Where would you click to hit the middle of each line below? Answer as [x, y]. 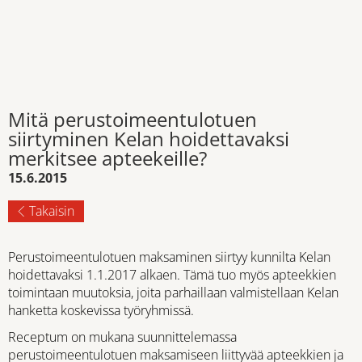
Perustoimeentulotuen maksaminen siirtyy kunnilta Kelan [169, 257]
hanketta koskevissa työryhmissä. [101, 310]
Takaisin [52, 211]
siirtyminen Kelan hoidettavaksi [149, 139]
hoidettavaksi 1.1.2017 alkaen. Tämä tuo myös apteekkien [172, 275]
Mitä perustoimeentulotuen [133, 119]
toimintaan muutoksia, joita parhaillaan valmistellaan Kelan [173, 293]
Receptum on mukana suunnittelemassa [122, 337]
